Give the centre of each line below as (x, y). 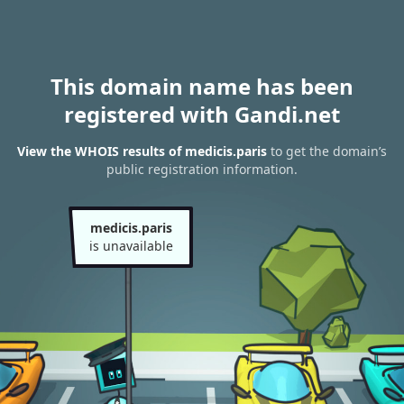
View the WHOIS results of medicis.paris (142, 151)
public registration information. (202, 170)
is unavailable (131, 246)
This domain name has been (202, 86)
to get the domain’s (327, 151)
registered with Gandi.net (202, 114)
